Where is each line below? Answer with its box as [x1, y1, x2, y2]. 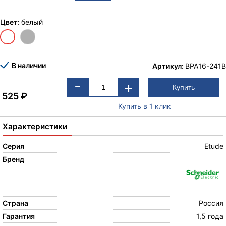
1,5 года [196, 212, 223, 221]
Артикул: [152, 61, 185, 70]
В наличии [12, 61, 46, 70]
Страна [3, 199, 28, 208]
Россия [198, 199, 223, 208]
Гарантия [3, 212, 35, 221]
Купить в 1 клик [118, 102, 172, 111]
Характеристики [3, 122, 67, 132]
